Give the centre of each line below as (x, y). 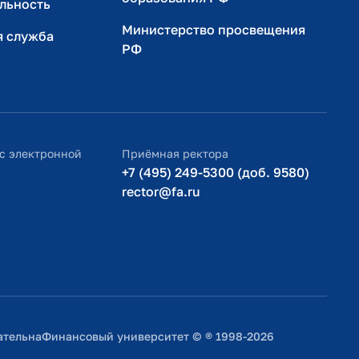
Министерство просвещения (214, 30)
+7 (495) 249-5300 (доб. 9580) (216, 173)
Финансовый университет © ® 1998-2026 (158, 337)
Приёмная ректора (175, 154)
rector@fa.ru (161, 192)
